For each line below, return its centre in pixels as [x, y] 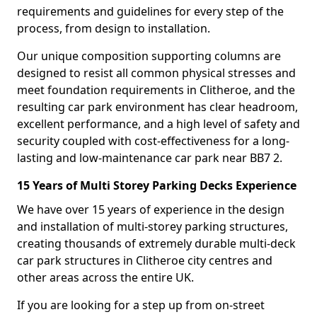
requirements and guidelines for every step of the [150, 11]
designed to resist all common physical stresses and [156, 73]
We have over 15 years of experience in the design [151, 209]
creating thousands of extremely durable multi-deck [156, 243]
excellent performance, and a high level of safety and [158, 124]
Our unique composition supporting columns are [149, 56]
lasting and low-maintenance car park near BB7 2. [150, 158]
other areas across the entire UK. [105, 277]
